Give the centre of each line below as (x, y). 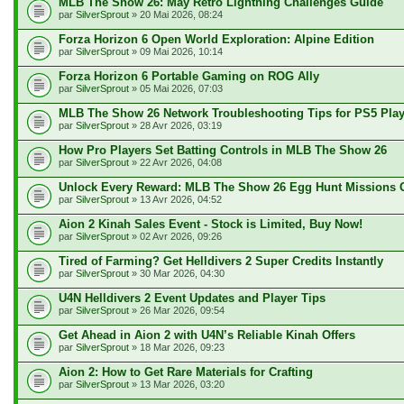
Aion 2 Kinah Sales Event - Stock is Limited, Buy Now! (211, 224)
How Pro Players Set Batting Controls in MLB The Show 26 (223, 150)
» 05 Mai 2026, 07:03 (176, 88)
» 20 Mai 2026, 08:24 (176, 14)
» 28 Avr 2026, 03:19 (175, 125)
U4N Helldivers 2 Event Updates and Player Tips (192, 298)
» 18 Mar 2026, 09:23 (177, 347)
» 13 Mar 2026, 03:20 (177, 384)
